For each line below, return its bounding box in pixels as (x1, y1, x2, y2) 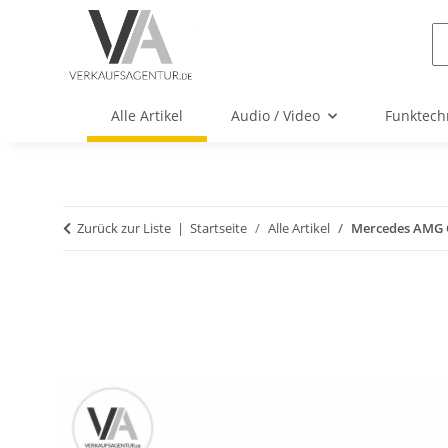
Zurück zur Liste (77, 219, 171, 238)
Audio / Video (231, 106, 320, 126)
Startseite (190, 219, 247, 238)
